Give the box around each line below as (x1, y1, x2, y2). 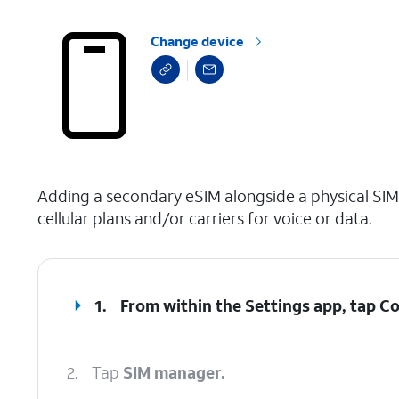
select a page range (23, 168, 166, 190)
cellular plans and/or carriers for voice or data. (37, 208, 371, 229)
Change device (151, 32, 245, 50)
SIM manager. (123, 362, 225, 383)
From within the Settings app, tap (120, 295, 380, 316)
